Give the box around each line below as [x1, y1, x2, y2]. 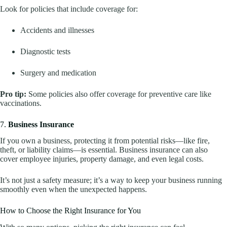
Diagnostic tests [20, 47, 70, 56]
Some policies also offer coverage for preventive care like [26, 89, 211, 98]
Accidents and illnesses [20, 25, 94, 34]
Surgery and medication [20, 68, 96, 77]
